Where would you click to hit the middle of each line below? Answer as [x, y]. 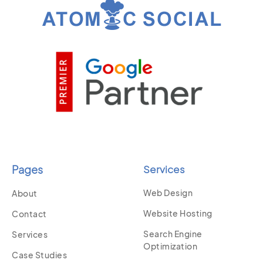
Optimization [170, 246]
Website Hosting [178, 213]
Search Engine [173, 234]
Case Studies [39, 255]
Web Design [168, 193]
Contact [29, 214]
